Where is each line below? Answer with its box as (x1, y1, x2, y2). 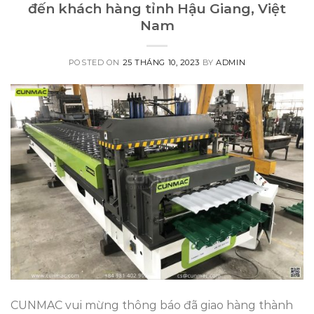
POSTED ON (68, 57, 123, 68)
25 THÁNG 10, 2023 (122, 57, 200, 68)
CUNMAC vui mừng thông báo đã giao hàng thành (11, 299, 293, 312)
